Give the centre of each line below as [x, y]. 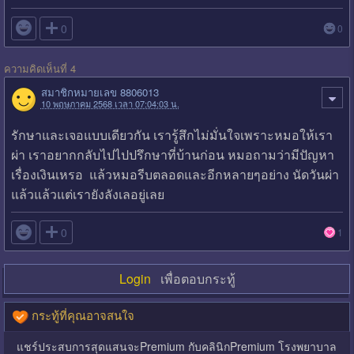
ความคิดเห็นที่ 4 [40, 68]
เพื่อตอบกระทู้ [193, 279]
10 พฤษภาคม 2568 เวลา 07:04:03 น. [110, 104]
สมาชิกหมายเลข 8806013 [100, 92]
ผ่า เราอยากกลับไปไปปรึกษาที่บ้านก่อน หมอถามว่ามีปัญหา [172, 155]
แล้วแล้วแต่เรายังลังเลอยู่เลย [87, 194]
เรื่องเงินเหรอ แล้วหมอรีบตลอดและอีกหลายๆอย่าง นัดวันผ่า [175, 175]
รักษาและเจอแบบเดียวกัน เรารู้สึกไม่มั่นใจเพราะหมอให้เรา [171, 135]
